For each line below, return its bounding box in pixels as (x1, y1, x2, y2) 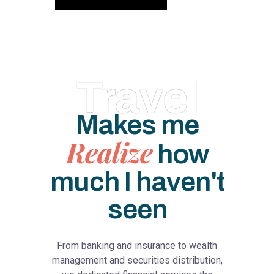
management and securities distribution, (51, 254, 223, 266)
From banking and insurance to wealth (57, 240, 217, 251)
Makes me (75, 109, 199, 139)
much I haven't (50, 166, 224, 196)
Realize (65, 133, 152, 170)
